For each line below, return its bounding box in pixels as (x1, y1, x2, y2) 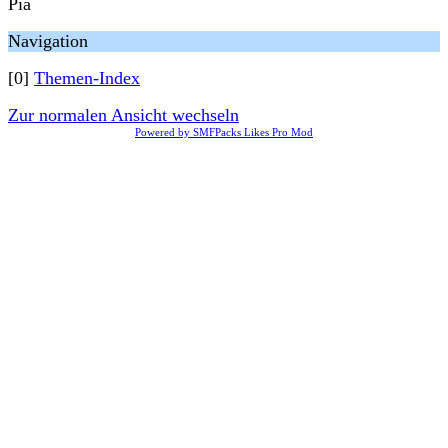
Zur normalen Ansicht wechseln (8, 105, 239, 125)
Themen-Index (34, 68, 140, 88)
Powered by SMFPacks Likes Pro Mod (135, 126, 313, 138)
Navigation (8, 31, 88, 51)
